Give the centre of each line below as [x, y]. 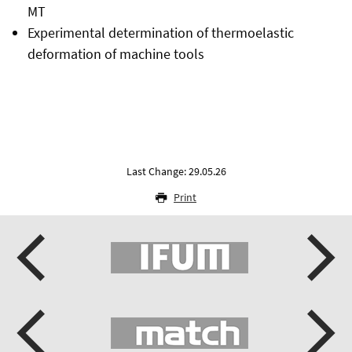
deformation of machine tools [115, 54]
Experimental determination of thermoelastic [160, 33]
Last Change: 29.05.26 [176, 172]
